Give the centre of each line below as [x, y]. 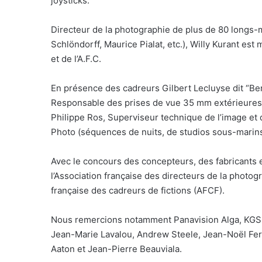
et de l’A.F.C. [76, 59]
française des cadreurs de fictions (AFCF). [138, 190]
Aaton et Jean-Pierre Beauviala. [116, 249]
